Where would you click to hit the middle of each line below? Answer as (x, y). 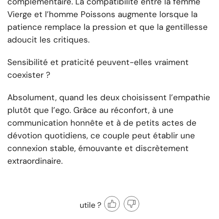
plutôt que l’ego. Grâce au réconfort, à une (90, 110)
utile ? (90, 205)
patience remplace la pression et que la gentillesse (108, 27)
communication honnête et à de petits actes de (102, 122)
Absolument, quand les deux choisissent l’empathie (109, 97)
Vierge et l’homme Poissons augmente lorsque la (102, 14)
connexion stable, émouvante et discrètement (98, 148)
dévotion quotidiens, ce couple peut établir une (101, 135)
